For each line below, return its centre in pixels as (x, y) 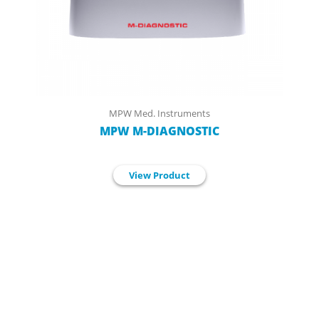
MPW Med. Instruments (159, 113)
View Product (159, 175)
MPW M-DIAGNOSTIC (159, 131)
